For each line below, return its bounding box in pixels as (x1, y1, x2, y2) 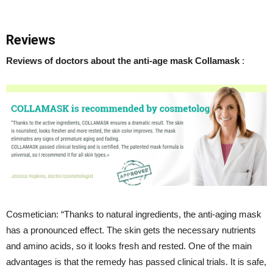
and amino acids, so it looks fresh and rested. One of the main (6, 240, 252, 251)
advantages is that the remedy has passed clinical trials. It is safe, (6, 256, 266, 267)
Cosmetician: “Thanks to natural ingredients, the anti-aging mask (6, 208, 261, 219)
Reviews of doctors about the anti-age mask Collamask (6, 55, 239, 66)
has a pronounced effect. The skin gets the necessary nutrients (6, 224, 256, 235)
